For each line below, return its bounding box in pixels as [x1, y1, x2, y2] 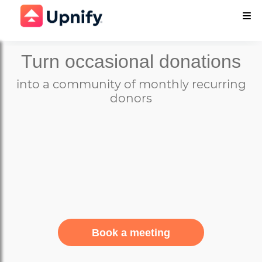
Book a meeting [92, 226, 170, 239]
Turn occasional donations [21, 51, 241, 72]
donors [110, 91, 152, 105]
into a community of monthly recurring [16, 77, 246, 91]
